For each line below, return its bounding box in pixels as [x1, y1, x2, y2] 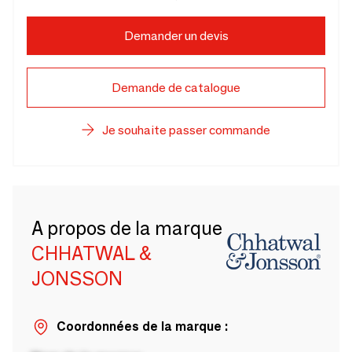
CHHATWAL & [31, 242, 152, 266]
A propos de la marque [31, 217, 222, 240]
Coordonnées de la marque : [57, 318, 228, 334]
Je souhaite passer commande [102, 122, 270, 137]
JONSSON [31, 267, 123, 291]
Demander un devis [123, 27, 229, 43]
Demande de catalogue [112, 79, 240, 95]
